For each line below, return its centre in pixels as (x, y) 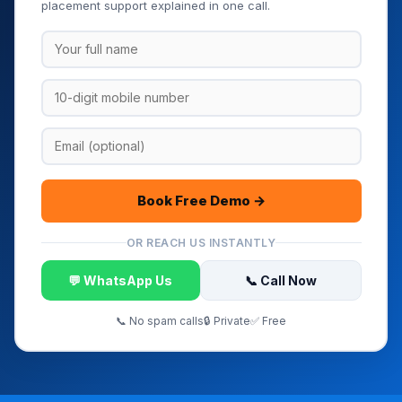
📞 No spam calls (160, 320)
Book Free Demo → (201, 201)
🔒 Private (227, 320)
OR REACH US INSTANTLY (201, 242)
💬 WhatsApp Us (121, 280)
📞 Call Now (280, 280)
